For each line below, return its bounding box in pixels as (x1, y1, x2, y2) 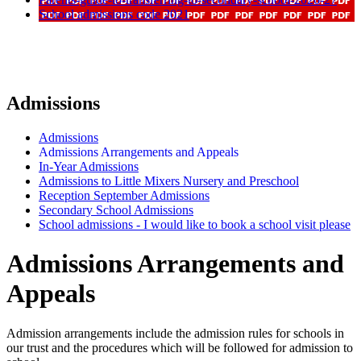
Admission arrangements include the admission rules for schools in (6, 326, 344, 340)
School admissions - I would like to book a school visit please (39, 217, 351, 231)
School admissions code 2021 (39, 7, 189, 22)
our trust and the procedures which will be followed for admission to (6, 340, 353, 355)
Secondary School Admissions (39, 202, 193, 217)
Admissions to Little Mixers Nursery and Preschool (39, 173, 299, 188)
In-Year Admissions (39, 159, 139, 173)
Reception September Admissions (39, 188, 210, 202)
